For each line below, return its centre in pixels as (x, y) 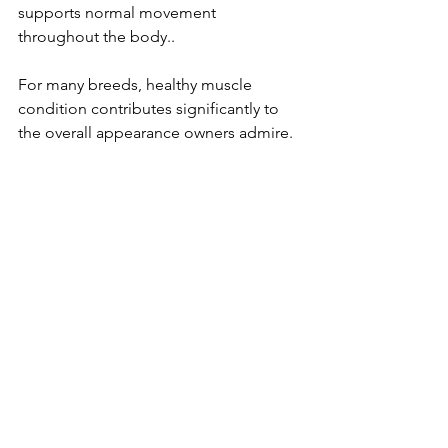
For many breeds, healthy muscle (137, 84)
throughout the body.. (96, 36)
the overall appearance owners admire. (155, 132)
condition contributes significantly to (150, 108)
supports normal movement (119, 12)
